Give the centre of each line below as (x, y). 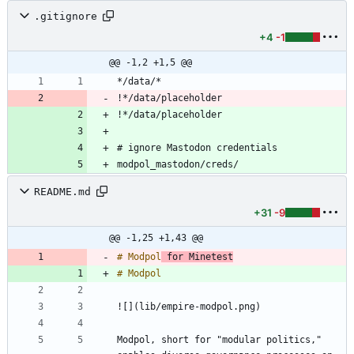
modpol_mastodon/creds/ (178, 165)
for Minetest (197, 257)
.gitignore (66, 16)
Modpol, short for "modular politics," (219, 340)
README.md (62, 191)
